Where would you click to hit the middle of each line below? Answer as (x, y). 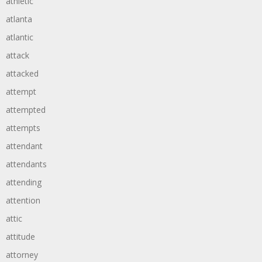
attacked (22, 73)
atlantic (20, 37)
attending (24, 182)
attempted (26, 110)
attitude (20, 237)
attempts (23, 128)
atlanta (19, 19)
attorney (22, 255)
